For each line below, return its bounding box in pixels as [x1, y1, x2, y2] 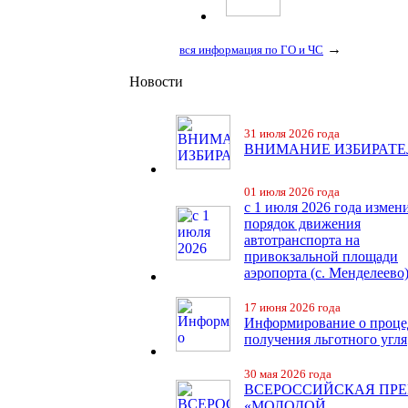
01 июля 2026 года [244, 185, 340, 199]
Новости [129, 74, 183, 89]
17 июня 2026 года [244, 301, 341, 314]
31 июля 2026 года [244, 127, 340, 140]
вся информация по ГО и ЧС [179, 43, 323, 56]
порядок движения [244, 216, 361, 231]
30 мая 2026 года [244, 367, 331, 381]
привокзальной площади [244, 249, 398, 264]
